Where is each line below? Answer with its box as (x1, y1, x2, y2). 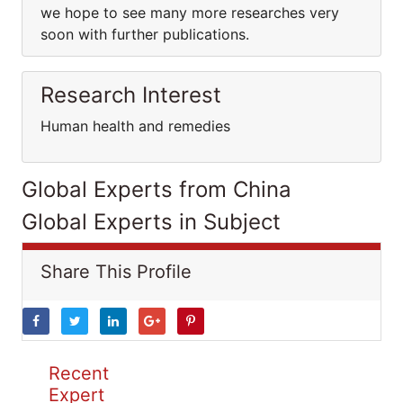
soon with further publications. (40, 25, 267, 43)
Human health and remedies (40, 117, 230, 135)
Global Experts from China (22, 176, 291, 202)
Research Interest (40, 82, 221, 108)
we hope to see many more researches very (40, 4, 339, 22)
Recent (49, 363, 109, 384)
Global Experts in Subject (22, 209, 281, 235)
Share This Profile (40, 261, 192, 282)
